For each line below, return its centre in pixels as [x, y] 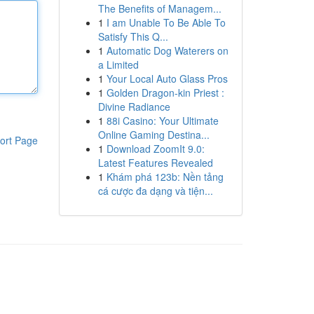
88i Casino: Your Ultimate [162, 121]
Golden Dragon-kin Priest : [165, 93]
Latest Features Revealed [155, 163]
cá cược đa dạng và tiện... [155, 191]
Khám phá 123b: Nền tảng [165, 177]
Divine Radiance [134, 107]
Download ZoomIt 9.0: [155, 149]
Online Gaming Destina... [153, 135]
